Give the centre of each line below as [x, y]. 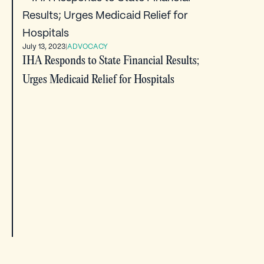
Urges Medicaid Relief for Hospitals [98, 80]
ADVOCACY [88, 47]
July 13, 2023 [44, 47]
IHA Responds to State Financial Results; [111, 61]
